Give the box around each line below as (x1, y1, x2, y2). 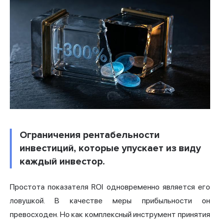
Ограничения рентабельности (20, 129, 160, 141)
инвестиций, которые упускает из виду (20, 142, 201, 155)
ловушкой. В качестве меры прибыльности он (10, 196, 210, 206)
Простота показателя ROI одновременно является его (10, 182, 210, 192)
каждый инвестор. (20, 156, 105, 168)
